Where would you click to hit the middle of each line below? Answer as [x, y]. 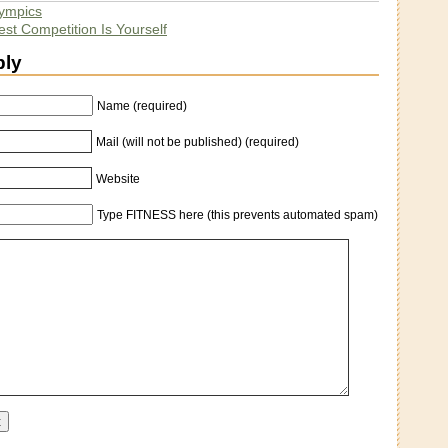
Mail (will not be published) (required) [198, 141]
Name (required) [142, 105]
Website [118, 178]
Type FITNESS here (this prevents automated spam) [237, 214]
